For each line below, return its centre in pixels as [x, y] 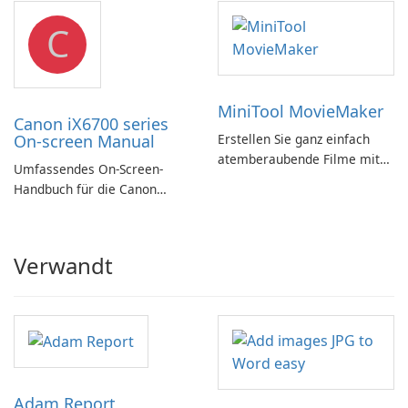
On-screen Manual [84, 141]
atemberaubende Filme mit [299, 159]
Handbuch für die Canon [85, 189]
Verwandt [63, 265]
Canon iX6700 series [91, 124]
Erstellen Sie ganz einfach [294, 139]
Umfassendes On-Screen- [88, 169]
